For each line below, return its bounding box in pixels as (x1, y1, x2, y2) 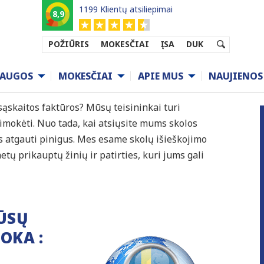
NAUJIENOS (208, 70, 263, 82)
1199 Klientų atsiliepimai (79, 4, 173, 15)
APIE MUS (137, 70, 183, 82)
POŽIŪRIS (48, 38, 89, 49)
